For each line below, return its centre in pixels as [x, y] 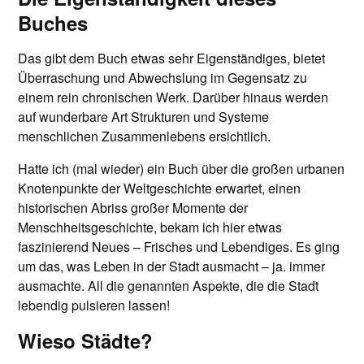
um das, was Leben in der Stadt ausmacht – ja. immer [172, 266]
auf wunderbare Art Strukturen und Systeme [144, 116]
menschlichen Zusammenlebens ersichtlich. [146, 136]
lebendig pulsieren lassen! [94, 305]
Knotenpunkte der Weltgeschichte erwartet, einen [160, 188]
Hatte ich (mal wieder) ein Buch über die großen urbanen [182, 168]
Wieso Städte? [86, 340]
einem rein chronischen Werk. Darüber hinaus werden [173, 97]
